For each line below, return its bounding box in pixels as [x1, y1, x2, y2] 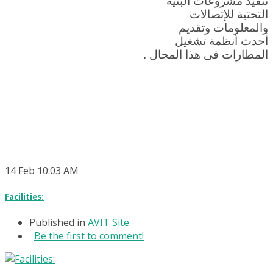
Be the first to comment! [34, 229, 144, 243]
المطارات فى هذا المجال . [143, 48, 268, 62]
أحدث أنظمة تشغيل [175, 35, 268, 48]
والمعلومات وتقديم [179, 21, 268, 35]
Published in [29, 215, 85, 229]
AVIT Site [88, 215, 129, 229]
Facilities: [5, 191, 44, 202]
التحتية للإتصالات [190, 8, 268, 21]
